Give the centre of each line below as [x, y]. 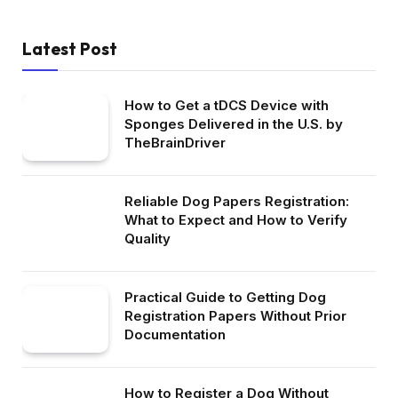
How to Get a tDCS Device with [227, 106]
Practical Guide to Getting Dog [225, 298]
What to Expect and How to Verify [236, 220]
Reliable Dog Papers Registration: [237, 202]
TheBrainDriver [175, 143]
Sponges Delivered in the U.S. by [234, 124]
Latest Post [70, 49]
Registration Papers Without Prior [235, 316]
